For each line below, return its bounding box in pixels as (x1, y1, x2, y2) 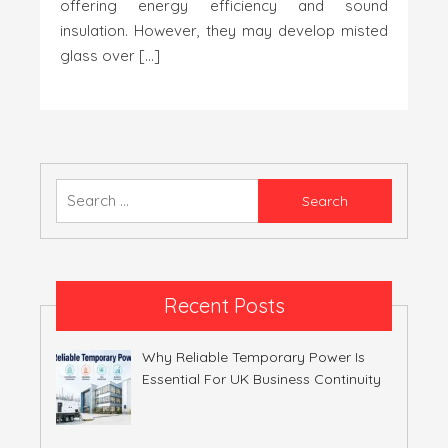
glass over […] (60, 45, 160, 65)
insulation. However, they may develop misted (60, 20, 388, 40)
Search (390, 178, 440, 198)
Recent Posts (163, 292, 285, 318)
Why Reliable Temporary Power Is (141, 347, 365, 366)
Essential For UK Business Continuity (141, 369, 381, 388)
